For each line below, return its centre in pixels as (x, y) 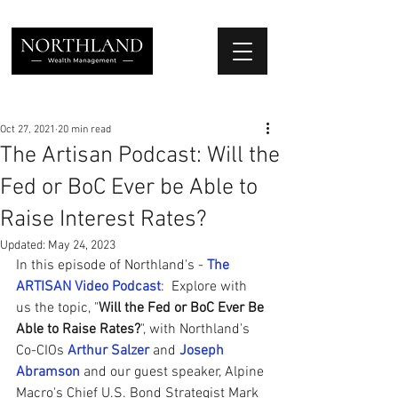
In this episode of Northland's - (111, 266)
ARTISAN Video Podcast (88, 287)
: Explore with (206, 287)
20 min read (84, 130)
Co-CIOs (42, 351)
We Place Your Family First (139, 104)
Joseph (203, 351)
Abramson (48, 372)
